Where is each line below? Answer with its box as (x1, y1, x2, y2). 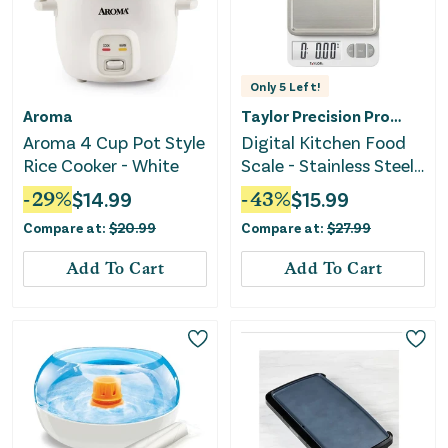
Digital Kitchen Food (241, 130, 406, 153)
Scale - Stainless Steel (241, 153, 414, 176)
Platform (241, 176, 314, 199)
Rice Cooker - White (23, 153, 179, 176)
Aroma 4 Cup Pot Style (23, 130, 205, 153)
